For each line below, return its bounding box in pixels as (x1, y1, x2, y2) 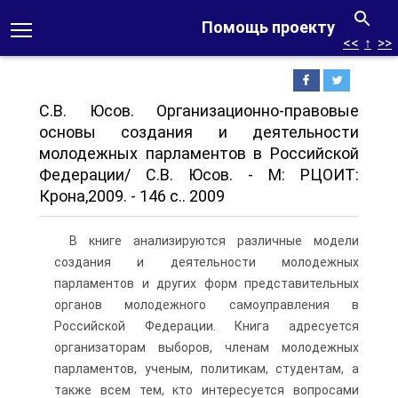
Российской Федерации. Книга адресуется (54, 319, 359, 333)
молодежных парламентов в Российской (39, 144, 359, 163)
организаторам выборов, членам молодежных (54, 340, 359, 354)
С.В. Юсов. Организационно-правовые (39, 101, 359, 120)
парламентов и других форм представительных (54, 276, 359, 291)
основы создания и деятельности (39, 123, 359, 141)
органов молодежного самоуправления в (54, 298, 359, 312)
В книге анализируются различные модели (69, 234, 359, 248)
